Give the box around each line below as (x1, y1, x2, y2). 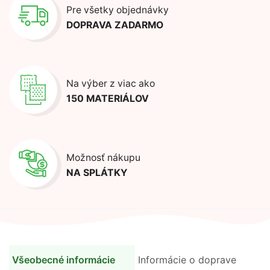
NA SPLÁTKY (66, 166, 127, 178)
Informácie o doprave (138, 254, 236, 266)
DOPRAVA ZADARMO (66, 19, 163, 31)
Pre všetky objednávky (66, 4, 169, 16)
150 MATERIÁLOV (66, 93, 149, 105)
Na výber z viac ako (66, 78, 155, 90)
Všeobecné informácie (12, 254, 115, 266)
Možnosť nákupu (66, 151, 140, 163)
